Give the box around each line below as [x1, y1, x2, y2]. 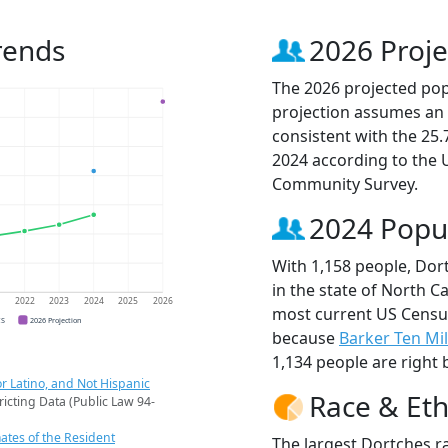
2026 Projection [30, 314, 82, 325]
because [272, 327, 339, 350]
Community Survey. [272, 173, 418, 196]
